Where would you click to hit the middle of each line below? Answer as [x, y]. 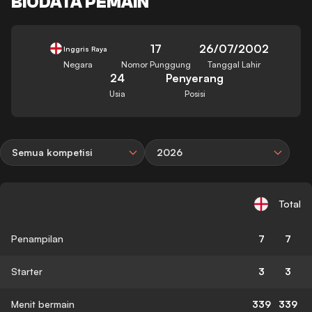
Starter [27, 271]
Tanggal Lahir [234, 64]
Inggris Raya [85, 48]
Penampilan [37, 238]
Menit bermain [43, 304]
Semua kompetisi [52, 152]
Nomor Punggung [156, 64]
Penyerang [195, 78]
